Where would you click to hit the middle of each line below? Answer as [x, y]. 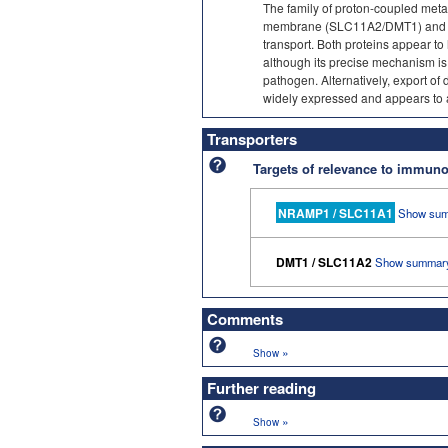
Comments [245, 318]
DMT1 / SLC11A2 [324, 261]
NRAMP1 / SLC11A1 [335, 212]
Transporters [252, 138]
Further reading [261, 387]
